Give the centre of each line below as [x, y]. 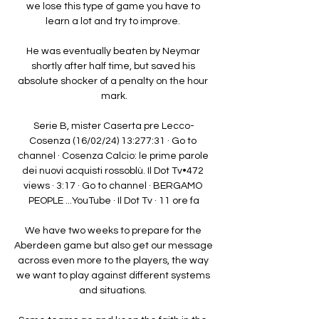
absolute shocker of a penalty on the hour [113, 81]
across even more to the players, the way [113, 260]
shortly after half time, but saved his [113, 66]
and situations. [114, 290]
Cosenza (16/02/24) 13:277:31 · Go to [113, 141]
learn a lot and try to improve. [114, 21]
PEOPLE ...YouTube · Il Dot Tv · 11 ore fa [114, 200]
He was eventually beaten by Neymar [113, 51]
